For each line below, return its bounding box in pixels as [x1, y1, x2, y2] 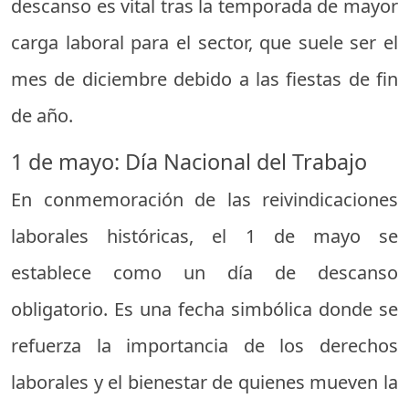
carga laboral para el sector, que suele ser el [11, 29, 398, 55]
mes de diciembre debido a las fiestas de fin [11, 66, 398, 91]
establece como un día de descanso [11, 259, 398, 285]
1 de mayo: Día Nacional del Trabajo [11, 146, 367, 176]
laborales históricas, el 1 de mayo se [11, 223, 398, 248]
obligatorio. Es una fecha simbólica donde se [11, 296, 398, 321]
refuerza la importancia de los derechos [11, 332, 398, 358]
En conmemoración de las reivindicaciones [11, 186, 398, 212]
